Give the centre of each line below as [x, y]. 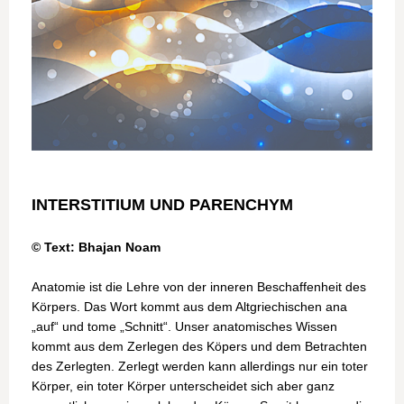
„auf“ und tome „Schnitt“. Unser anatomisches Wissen [184, 327]
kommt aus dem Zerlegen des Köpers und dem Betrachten [199, 347]
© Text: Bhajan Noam [98, 248]
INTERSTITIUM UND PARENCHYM [162, 205]
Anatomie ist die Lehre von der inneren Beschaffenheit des [199, 287]
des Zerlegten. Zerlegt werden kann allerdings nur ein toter [200, 367]
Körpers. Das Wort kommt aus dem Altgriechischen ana [189, 307]
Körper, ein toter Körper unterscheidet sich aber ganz [183, 386]
